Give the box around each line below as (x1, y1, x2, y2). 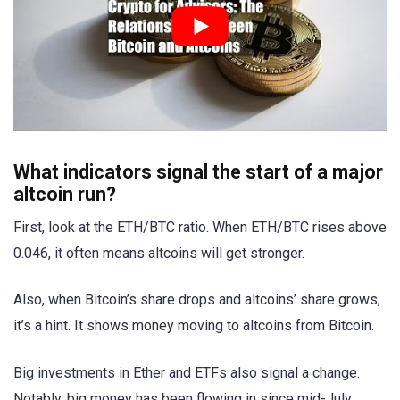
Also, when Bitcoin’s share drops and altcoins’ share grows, (13, 291, 380, 309)
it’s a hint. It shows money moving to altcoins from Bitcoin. (13, 317, 374, 335)
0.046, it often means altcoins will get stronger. (13, 245, 304, 262)
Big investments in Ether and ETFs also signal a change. (13, 363, 360, 381)
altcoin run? (13, 183, 116, 206)
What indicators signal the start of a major (13, 161, 383, 184)
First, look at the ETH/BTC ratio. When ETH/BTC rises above (13, 219, 387, 237)
